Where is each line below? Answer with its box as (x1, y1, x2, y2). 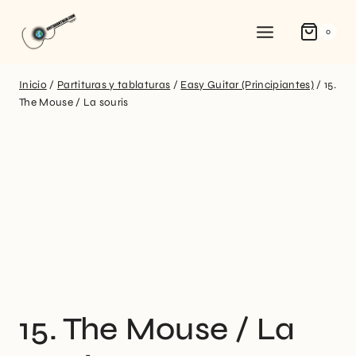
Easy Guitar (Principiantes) (180, 78, 314, 91)
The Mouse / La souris (19, 95, 129, 109)
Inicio (19, 78, 47, 91)
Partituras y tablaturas (56, 78, 171, 91)
